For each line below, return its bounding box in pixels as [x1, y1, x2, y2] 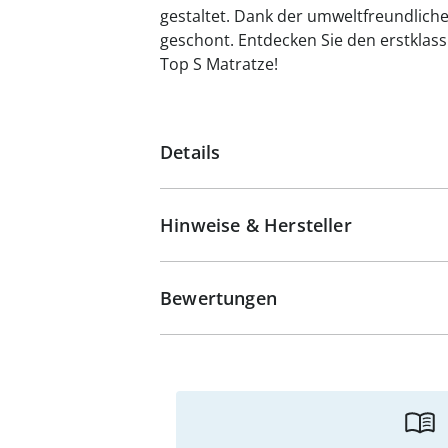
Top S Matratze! [160, 53, 278, 75]
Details [160, 140, 221, 164]
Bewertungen [160, 286, 277, 310]
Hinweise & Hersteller [160, 213, 352, 237]
